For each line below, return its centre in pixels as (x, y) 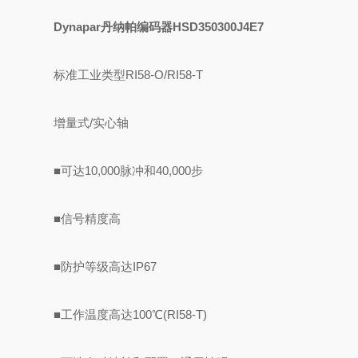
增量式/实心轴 (91, 123)
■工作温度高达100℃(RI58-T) (131, 314)
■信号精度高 (88, 219)
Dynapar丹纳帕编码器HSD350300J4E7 (159, 27)
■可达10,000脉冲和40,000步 (129, 171)
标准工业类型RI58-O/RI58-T (129, 75)
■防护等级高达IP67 (105, 267)
